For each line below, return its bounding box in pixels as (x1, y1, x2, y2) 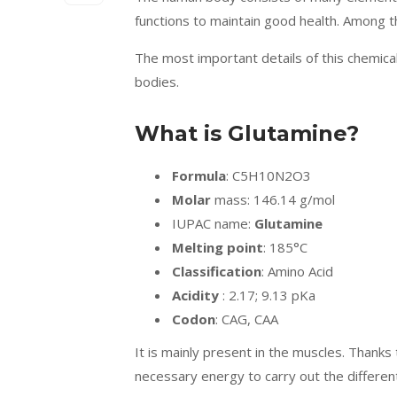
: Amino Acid (261, 262, 333, 280)
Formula (172, 167, 226, 184)
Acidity (172, 286, 219, 304)
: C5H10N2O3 (226, 167, 311, 184)
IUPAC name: (172, 214, 254, 232)
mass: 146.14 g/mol (211, 191, 335, 208)
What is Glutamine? (135, 121, 359, 146)
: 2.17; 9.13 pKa (219, 286, 315, 304)
